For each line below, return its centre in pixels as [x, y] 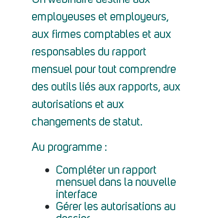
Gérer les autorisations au [116, 207]
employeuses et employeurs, [100, 18]
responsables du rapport [89, 53]
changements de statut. [87, 123]
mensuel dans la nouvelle [116, 183]
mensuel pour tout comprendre [104, 70]
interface [77, 195]
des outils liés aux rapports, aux [106, 88]
